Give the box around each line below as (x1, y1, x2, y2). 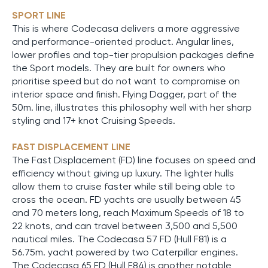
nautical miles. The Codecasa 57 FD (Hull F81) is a (12, 233, 227, 245)
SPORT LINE (12, 10, 66, 22)
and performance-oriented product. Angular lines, (12, 36, 234, 48)
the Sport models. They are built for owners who (12, 62, 226, 74)
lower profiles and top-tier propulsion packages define (12, 49, 254, 61)
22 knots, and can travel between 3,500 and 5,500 (12, 220, 237, 232)
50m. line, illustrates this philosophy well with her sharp (12, 102, 252, 114)
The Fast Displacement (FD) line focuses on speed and (12, 154, 255, 166)
